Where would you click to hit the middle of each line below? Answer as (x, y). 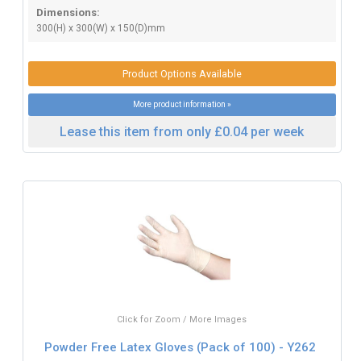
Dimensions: (68, 13)
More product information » (182, 105)
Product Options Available (182, 74)
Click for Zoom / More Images (182, 320)
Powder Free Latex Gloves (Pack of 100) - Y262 (180, 347)
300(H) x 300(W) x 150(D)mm (100, 29)
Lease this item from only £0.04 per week (182, 132)
